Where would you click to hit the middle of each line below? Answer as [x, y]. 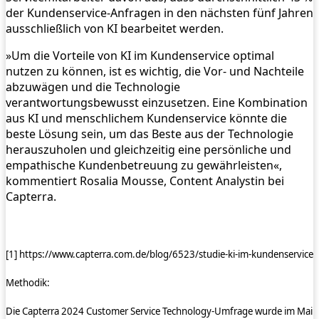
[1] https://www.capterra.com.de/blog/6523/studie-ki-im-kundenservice [159, 254]
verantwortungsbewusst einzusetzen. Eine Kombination [157, 103]
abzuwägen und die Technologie [93, 87]
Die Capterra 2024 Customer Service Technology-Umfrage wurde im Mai [159, 311]
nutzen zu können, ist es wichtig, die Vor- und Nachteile [155, 72]
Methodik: [28, 282]
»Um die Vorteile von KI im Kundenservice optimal [140, 56]
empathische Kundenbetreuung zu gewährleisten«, [144, 166]
